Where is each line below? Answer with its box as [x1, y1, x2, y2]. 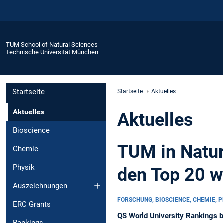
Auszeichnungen [13, 181, 67, 190]
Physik [13, 162, 35, 172]
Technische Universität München [6, 48, 98, 56]
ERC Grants [13, 199, 51, 209]
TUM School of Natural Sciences [6, 40, 98, 48]
